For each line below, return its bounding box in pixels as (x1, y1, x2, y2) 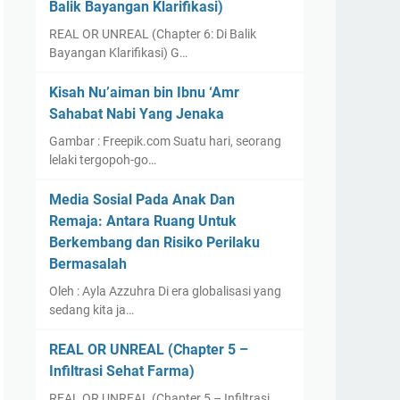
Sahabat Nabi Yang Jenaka (49, 105, 224, 122)
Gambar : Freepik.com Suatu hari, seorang (49, 134, 281, 148)
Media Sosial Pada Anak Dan (49, 191, 235, 208)
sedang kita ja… (49, 303, 134, 317)
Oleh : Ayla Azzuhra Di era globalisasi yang (49, 284, 281, 298)
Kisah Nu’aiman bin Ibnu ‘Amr (49, 84, 239, 101)
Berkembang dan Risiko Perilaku (49, 234, 260, 251)
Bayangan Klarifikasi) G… (49, 46, 187, 60)
